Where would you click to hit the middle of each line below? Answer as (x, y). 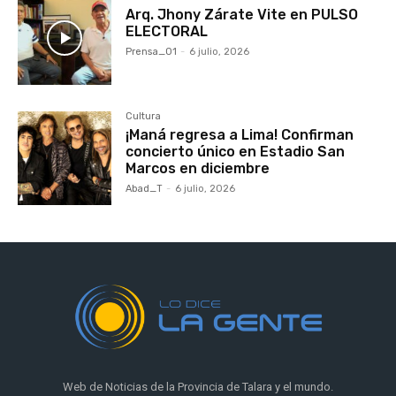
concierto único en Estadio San (236, 151)
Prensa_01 (152, 51)
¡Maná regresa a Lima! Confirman (240, 134)
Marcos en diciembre (198, 168)
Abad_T (145, 188)
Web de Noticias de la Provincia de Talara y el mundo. (198, 386)
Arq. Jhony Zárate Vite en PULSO (242, 14)
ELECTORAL (167, 31)
